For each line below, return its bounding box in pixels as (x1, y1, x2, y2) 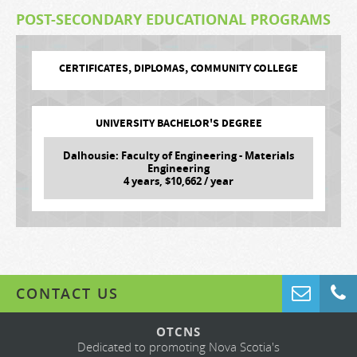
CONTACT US (16, 284, 119, 304)
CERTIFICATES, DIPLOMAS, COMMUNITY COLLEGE (59, 61, 298, 77)
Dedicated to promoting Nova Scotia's (77, 339, 280, 355)
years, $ (129, 174, 171, 189)
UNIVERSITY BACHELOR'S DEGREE (95, 116, 262, 132)
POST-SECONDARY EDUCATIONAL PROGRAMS (16, 10, 331, 30)
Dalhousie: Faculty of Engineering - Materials (63, 148, 294, 163)
